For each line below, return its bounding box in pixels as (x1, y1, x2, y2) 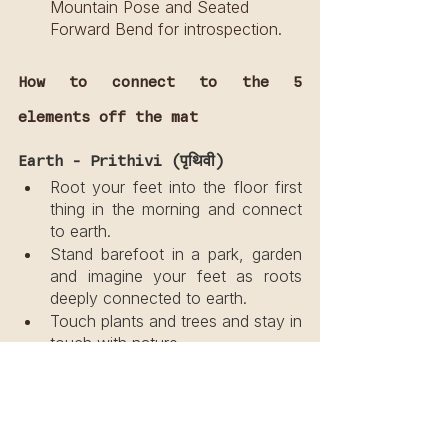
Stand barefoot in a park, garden (50, 243, 302, 264)
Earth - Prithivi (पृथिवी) (18, 150, 224, 172)
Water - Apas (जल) (18, 354, 162, 375)
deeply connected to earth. (50, 287, 247, 308)
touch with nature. (50, 332, 182, 353)
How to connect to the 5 (18, 71, 302, 93)
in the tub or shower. (50, 422, 200, 443)
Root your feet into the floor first (50, 176, 302, 197)
